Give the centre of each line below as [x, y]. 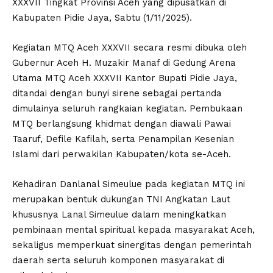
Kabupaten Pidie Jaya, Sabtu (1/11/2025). [102, 17]
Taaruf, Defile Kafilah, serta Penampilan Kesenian [123, 139]
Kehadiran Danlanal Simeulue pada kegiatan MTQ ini [129, 184]
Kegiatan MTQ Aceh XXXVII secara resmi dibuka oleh [129, 47]
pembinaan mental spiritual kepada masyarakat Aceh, [133, 229]
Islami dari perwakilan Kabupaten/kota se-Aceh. [122, 154]
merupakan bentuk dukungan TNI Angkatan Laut [121, 199]
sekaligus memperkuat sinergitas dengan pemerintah [132, 245]
